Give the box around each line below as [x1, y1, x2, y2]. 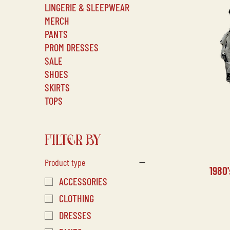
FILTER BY [45, 133, 101, 147]
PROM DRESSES [45, 41, 99, 53]
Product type [45, 157, 86, 168]
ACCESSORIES [59, 175, 108, 188]
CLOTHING [59, 192, 94, 205]
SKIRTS [45, 81, 70, 93]
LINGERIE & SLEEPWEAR [45, 1, 130, 13]
